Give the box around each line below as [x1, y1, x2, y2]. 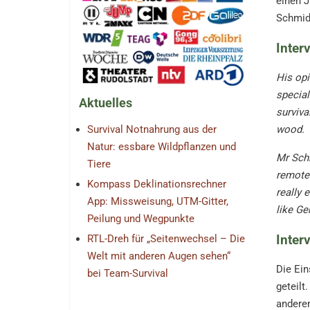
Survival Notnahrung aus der [87, 123, 217, 136]
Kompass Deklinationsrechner [87, 178, 226, 191]
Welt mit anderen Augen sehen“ [87, 250, 230, 263]
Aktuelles [79, 95, 132, 111]
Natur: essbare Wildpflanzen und [87, 140, 236, 154]
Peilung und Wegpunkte [87, 212, 194, 226]
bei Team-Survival [87, 267, 168, 280]
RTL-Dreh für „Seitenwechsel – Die [87, 232, 245, 246]
